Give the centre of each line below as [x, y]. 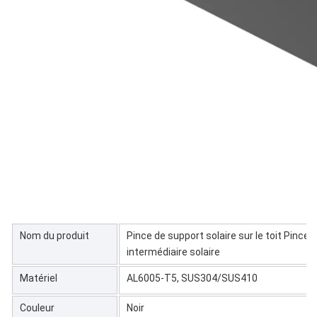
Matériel [39, 278]
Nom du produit [54, 235]
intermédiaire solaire [174, 252]
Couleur [38, 307]
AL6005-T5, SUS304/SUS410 [192, 278]
